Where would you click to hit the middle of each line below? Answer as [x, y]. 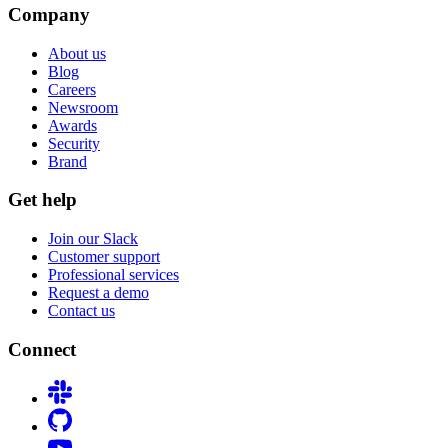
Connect [42, 349]
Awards [72, 125]
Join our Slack [93, 239]
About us [77, 53]
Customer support [104, 257]
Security [74, 143]
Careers [72, 89]
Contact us [81, 311]
